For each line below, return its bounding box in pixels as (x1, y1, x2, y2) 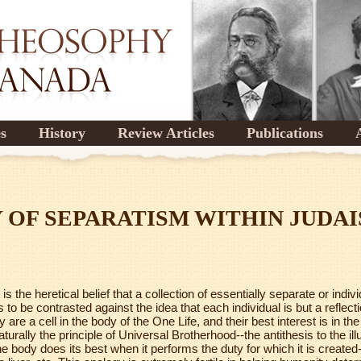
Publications (247, 125, 323, 141)
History (39, 125, 85, 141)
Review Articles (118, 125, 214, 141)
